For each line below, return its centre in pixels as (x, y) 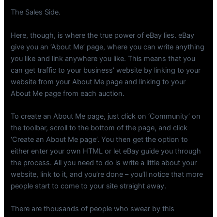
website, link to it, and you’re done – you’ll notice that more (107, 175)
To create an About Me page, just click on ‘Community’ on (106, 116)
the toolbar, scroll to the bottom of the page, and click (99, 128)
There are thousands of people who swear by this (93, 209)
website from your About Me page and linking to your (98, 82)
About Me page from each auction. (68, 93)
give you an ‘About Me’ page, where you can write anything (108, 47)
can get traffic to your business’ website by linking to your (106, 70)
